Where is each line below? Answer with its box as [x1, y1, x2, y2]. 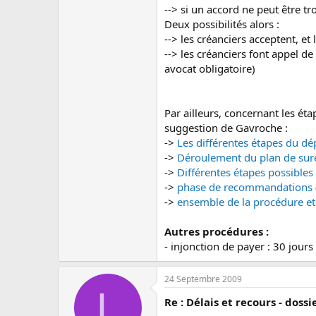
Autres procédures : [164, 224, 269, 238]
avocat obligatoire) [164, 61, 255, 75]
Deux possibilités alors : [164, 17, 279, 31]
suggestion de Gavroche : [164, 121, 288, 135]
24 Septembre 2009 [164, 273, 242, 285]
